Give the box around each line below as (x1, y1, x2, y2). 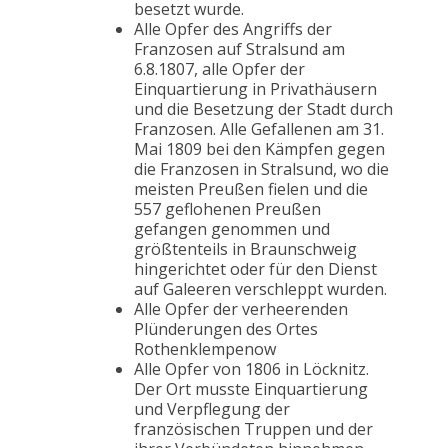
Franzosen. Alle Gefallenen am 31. (134, 118, 384, 141)
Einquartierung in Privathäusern (134, 78, 377, 101)
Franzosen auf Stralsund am (134, 38, 345, 61)
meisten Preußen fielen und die (134, 178, 368, 201)
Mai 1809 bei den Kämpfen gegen (134, 138, 385, 161)
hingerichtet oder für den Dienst (134, 258, 377, 281)
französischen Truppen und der (134, 418, 373, 441)
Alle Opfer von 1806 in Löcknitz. (134, 358, 369, 381)
